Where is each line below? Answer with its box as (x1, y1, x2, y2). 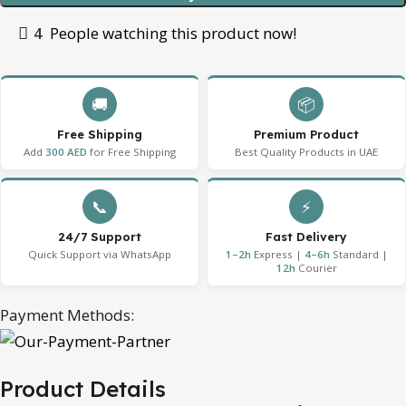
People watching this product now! (50, 22, 296, 43)
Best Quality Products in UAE (235, 144, 378, 159)
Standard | (329, 246, 388, 261)
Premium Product (254, 126, 359, 141)
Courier (295, 260, 337, 275)
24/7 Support (58, 228, 141, 244)
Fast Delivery (266, 228, 347, 244)
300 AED (45, 144, 87, 159)
